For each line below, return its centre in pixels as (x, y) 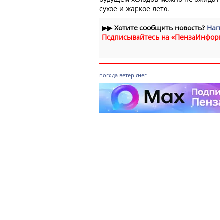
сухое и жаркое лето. (134, 8)
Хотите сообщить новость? (160, 27)
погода (109, 75)
